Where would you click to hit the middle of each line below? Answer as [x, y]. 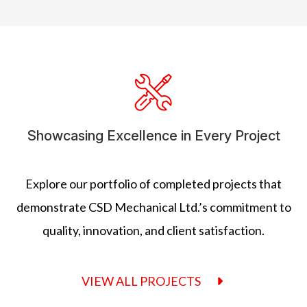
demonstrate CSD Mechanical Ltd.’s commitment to [153, 207]
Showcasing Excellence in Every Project [153, 135]
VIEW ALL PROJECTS [142, 281]
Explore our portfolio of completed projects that [153, 183]
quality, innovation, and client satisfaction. [153, 230]
